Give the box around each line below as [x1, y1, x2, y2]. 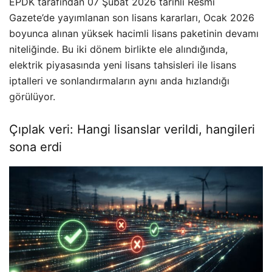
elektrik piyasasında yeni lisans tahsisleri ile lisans [9, 59, 236, 71]
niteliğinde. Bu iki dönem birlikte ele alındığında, [9, 43, 228, 55]
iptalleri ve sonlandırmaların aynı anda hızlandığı [9, 75, 229, 87]
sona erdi [9, 140, 62, 154]
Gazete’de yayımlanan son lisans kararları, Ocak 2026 [9, 12, 254, 24]
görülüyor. [9, 90, 55, 103]
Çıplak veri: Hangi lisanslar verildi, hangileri [9, 122, 255, 137]
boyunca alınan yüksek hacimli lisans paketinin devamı [9, 27, 259, 39]
